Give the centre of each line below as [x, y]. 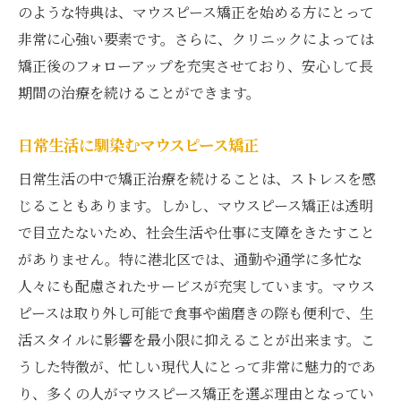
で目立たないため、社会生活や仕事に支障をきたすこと [196, 232]
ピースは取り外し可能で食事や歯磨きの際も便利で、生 [196, 312]
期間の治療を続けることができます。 [139, 92]
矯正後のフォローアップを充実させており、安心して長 [196, 65]
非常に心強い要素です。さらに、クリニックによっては [196, 38]
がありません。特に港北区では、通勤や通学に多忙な [190, 259]
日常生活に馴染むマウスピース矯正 [138, 144]
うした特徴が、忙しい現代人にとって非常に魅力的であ [197, 366]
